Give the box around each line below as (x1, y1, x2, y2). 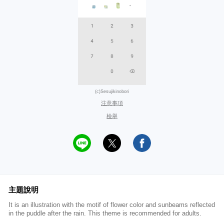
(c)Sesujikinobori (95, 89, 129, 94)
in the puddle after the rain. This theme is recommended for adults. (8, 209, 201, 217)
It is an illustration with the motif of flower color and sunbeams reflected (8, 201, 215, 208)
